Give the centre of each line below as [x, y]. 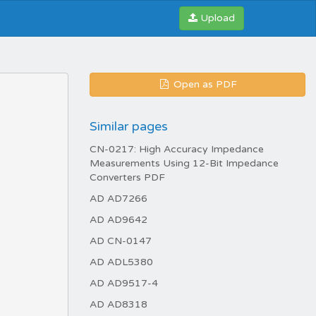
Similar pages [129, 126]
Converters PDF [127, 177]
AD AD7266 [119, 199]
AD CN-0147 [121, 241]
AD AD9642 [119, 220]
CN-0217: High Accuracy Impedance [177, 149]
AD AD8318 [119, 304]
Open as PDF [204, 84]
